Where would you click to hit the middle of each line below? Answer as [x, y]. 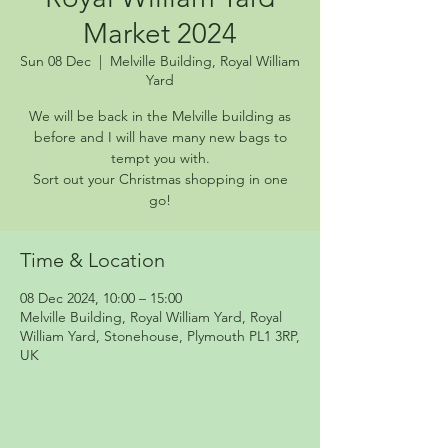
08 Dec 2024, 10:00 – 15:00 [101, 297]
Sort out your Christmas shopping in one [160, 178]
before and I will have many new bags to [160, 136]
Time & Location [92, 259]
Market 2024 [160, 33]
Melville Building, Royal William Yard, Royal [151, 316]
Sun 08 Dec [55, 60]
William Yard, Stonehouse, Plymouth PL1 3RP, [160, 335]
